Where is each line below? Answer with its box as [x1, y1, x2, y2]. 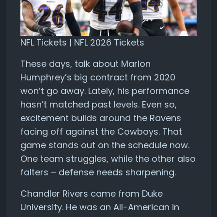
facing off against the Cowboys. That [20, 125, 182, 138]
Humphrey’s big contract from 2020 [20, 71, 175, 84]
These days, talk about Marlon [20, 58, 151, 70]
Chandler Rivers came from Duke [20, 187, 163, 200]
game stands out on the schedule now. [20, 139, 189, 152]
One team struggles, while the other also [20, 153, 196, 165]
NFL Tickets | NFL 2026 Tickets [20, 36, 144, 49]
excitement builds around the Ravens [20, 112, 181, 124]
